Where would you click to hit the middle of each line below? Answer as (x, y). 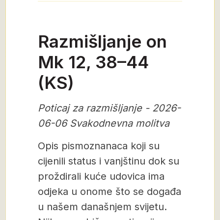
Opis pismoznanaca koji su (99, 146)
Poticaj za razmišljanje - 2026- (109, 108)
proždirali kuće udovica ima (101, 176)
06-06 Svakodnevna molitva (104, 123)
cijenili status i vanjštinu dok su (109, 161)
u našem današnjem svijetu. (102, 207)
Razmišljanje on (102, 41)
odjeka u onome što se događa (110, 192)
